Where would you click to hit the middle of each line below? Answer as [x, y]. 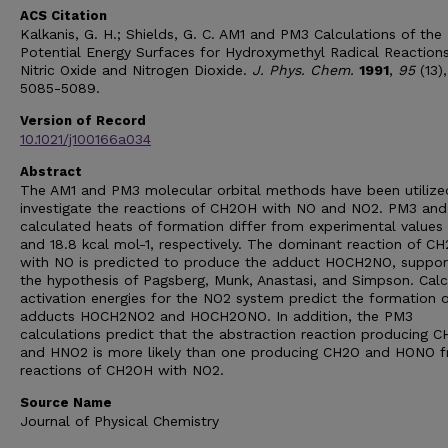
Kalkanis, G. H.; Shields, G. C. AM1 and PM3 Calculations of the [231, 34]
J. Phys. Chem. [303, 70]
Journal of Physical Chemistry [119, 421]
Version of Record [83, 120]
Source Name [66, 402]
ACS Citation [63, 15]
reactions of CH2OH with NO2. [122, 370]
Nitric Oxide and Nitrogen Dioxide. [136, 70]
